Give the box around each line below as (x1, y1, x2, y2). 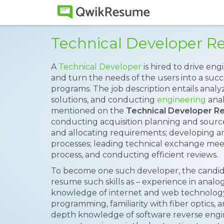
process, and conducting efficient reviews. (51, 150, 218, 159)
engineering (157, 95, 206, 104)
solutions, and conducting (51, 95, 157, 104)
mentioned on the (51, 106, 126, 115)
